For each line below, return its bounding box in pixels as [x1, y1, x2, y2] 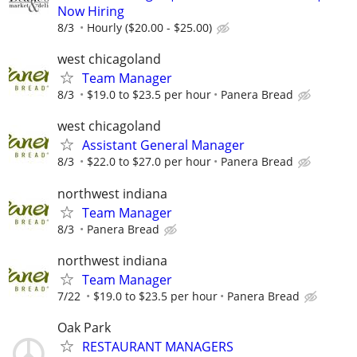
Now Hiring [57, 2, 124, 20]
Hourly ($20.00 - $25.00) [87, 20, 212, 35]
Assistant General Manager [82, 136, 245, 155]
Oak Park [57, 318, 111, 336]
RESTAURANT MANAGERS [82, 337, 233, 355]
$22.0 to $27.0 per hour [87, 154, 211, 170]
